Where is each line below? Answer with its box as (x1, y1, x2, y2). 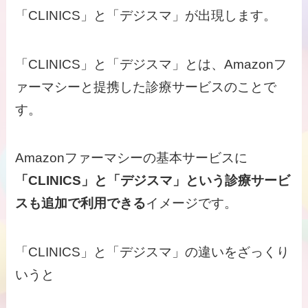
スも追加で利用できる (15, 196, 146, 211)
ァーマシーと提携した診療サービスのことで (15, 79, 277, 94)
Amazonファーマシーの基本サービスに (15, 151, 248, 166)
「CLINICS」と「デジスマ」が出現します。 (15, 8, 277, 23)
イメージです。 (146, 196, 238, 211)
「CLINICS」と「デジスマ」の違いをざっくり (15, 244, 290, 259)
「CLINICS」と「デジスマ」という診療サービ (15, 173, 291, 188)
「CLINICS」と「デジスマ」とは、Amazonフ (15, 56, 287, 71)
